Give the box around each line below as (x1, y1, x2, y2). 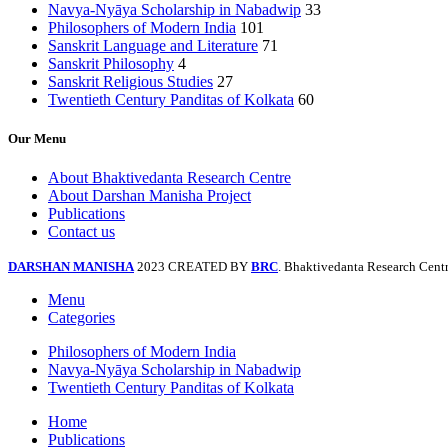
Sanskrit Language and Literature (48, 36, 258, 54)
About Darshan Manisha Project (48, 187, 251, 205)
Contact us (48, 223, 115, 241)
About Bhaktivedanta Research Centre (48, 169, 291, 187)
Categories (48, 309, 115, 327)
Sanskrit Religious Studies (48, 72, 213, 90)
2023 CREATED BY (137, 259, 251, 275)
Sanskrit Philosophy (48, 54, 174, 72)
